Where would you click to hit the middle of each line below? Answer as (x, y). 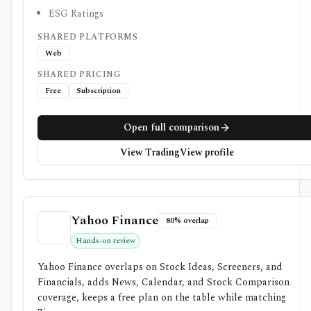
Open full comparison (171, 127)
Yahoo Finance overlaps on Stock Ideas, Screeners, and (160, 267)
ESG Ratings (76, 14)
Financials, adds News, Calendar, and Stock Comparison (163, 282)
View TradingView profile (177, 152)
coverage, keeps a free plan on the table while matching (162, 297)
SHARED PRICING (79, 75)
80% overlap (187, 220)
